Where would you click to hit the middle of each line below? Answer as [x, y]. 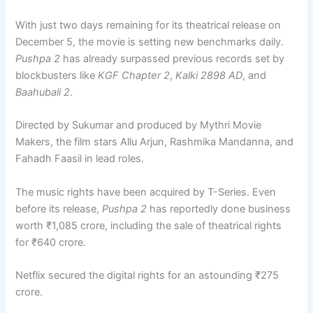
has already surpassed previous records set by [173, 58]
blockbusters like [57, 75]
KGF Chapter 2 [134, 75]
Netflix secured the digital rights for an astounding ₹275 [147, 275]
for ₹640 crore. [51, 242]
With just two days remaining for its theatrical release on [148, 25]
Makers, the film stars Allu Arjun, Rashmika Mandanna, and [155, 142]
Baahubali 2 [43, 92]
